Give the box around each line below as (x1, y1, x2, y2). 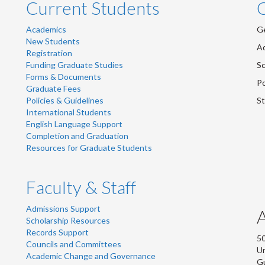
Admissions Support (26, 203, 101, 214)
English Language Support (26, 119, 122, 130)
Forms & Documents (26, 72, 101, 82)
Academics (26, 24, 66, 35)
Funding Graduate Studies (26, 60, 123, 70)
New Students (26, 36, 80, 47)
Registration (26, 48, 72, 59)
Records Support (26, 227, 89, 238)
